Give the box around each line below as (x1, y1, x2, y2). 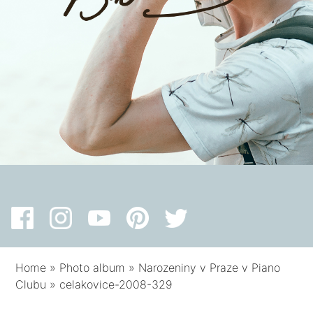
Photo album (59, 261, 126, 275)
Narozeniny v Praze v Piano (138, 261, 281, 275)
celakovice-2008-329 (59, 277, 173, 292)
